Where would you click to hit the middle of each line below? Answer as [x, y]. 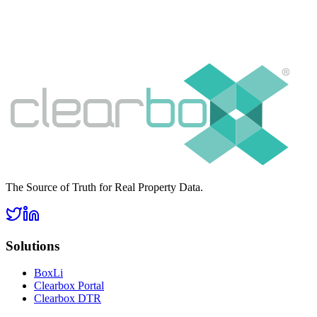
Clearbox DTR [68, 299]
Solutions [33, 246]
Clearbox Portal [69, 286]
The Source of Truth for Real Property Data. [104, 187]
